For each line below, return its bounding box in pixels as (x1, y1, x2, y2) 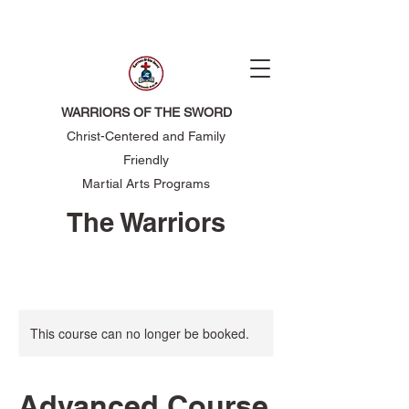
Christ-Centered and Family (67, 129, 225, 143)
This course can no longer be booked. (30, 323, 249, 342)
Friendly (123, 152, 169, 167)
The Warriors (67, 206, 225, 238)
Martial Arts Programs (82, 176, 210, 191)
